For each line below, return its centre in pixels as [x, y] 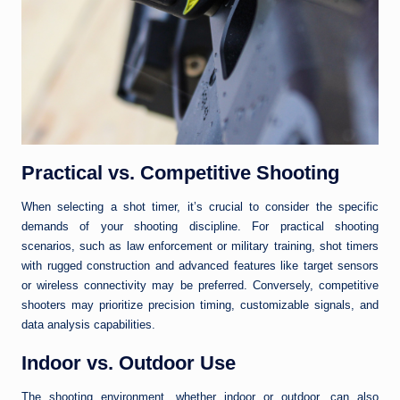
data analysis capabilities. [88, 324]
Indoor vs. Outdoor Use [129, 362]
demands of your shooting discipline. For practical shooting [200, 226]
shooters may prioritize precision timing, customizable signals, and [200, 304]
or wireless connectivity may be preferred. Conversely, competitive [200, 285]
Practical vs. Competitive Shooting [180, 172]
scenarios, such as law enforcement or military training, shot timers [200, 246]
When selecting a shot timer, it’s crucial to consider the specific [200, 206]
